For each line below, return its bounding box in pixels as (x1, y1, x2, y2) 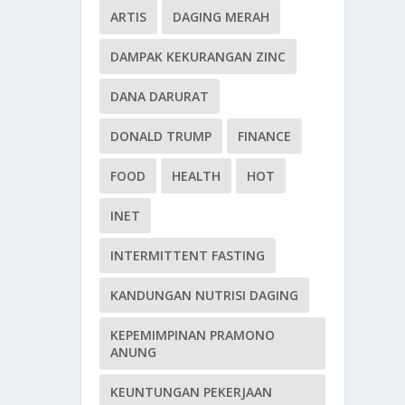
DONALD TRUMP (110, 127, 212, 145)
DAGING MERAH (173, 7, 270, 25)
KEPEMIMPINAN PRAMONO (110, 325, 276, 344)
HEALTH (172, 166, 221, 184)
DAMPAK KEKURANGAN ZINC (110, 47, 287, 65)
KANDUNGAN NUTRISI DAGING (110, 286, 299, 304)
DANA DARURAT (110, 87, 210, 105)
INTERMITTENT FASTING (110, 246, 266, 264)
